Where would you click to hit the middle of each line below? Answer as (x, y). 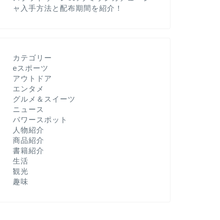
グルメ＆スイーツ (44, 99)
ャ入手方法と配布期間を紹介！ (68, 8)
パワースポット (40, 120)
